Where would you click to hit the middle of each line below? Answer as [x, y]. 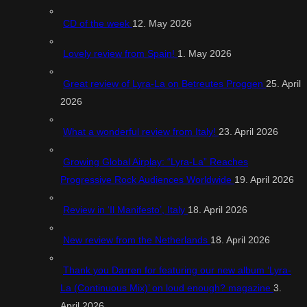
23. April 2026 [248, 132]
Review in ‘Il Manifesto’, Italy [125, 210]
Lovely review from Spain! [120, 54]
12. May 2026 [162, 24]
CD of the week [98, 24]
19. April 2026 [264, 180]
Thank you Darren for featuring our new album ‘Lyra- [177, 270]
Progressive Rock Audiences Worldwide [147, 180]
